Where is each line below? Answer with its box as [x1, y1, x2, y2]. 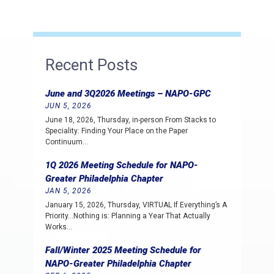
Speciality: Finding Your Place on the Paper [45, 127, 188, 135]
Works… [45, 223, 72, 231]
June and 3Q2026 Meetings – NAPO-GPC [45, 88, 211, 99]
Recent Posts [45, 56, 138, 74]
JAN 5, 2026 [45, 187, 92, 195]
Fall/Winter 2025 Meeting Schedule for [45, 245, 201, 256]
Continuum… [45, 138, 88, 146]
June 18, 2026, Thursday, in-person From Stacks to [45, 116, 216, 124]
